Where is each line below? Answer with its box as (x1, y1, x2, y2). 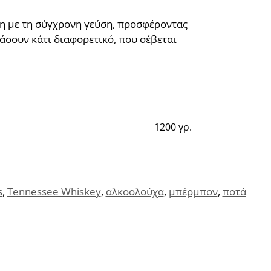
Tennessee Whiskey (7, 184, 101, 199)
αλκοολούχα (105, 184, 164, 199)
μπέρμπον (168, 184, 218, 199)
